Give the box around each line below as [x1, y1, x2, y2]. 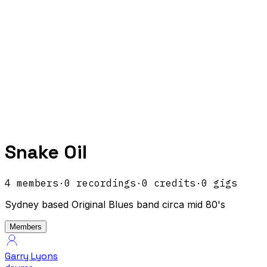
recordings [70, 176, 136, 189]
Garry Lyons [5, 249, 58, 262]
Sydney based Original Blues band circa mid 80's [5, 198, 225, 210]
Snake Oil [5, 140, 87, 164]
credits [148, 176, 195, 189]
